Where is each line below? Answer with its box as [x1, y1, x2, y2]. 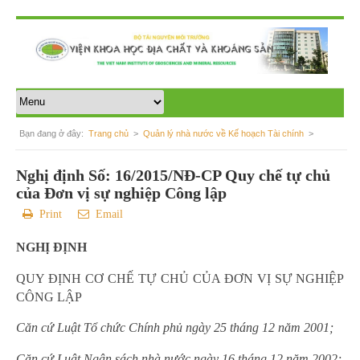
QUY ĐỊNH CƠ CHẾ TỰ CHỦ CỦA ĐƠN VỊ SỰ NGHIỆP [16, 271, 344, 285]
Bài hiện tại [33, 157, 80, 168]
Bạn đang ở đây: [19, 128, 88, 138]
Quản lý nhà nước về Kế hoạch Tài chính [143, 128, 304, 138]
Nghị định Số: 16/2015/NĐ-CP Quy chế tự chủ [16, 166, 330, 184]
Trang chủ [88, 128, 129, 138]
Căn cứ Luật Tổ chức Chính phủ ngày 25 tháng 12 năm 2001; [16, 320, 333, 334]
